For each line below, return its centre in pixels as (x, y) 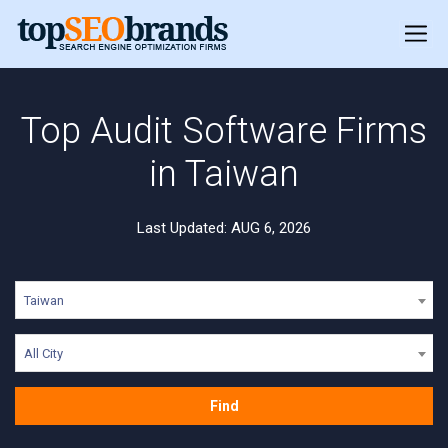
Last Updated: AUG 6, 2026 (224, 228)
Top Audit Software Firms (224, 131)
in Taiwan (224, 174)
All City (43, 353)
